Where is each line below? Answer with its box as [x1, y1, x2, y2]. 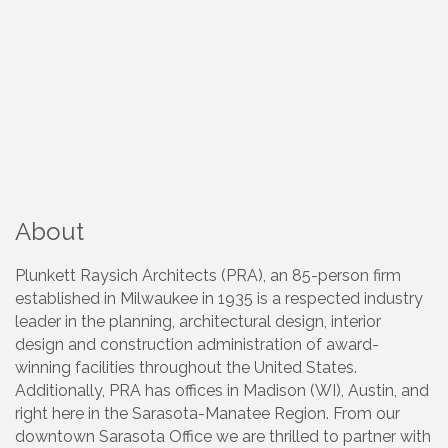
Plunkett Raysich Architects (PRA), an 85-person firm [15, 266, 401, 286]
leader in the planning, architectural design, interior [15, 312, 381, 332]
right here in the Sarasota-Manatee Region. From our [15, 404, 400, 424]
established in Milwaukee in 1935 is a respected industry [15, 289, 423, 309]
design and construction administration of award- [15, 335, 379, 355]
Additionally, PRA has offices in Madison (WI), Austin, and [15, 381, 429, 401]
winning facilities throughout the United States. [15, 358, 357, 378]
